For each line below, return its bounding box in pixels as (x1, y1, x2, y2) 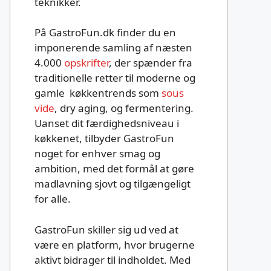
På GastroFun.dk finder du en (34, 25, 176, 40)
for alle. (34, 192, 71, 206)
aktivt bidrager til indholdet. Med (34, 252, 191, 267)
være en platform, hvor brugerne (34, 237, 195, 252)
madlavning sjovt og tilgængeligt (34, 177, 191, 191)
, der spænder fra (109, 56, 192, 70)
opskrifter (64, 56, 109, 70)
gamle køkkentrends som (34, 86, 162, 100)
